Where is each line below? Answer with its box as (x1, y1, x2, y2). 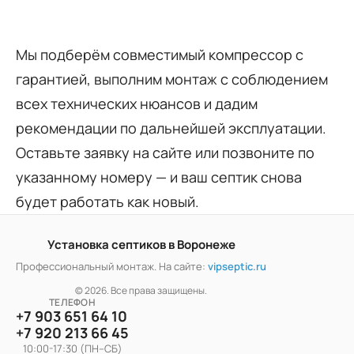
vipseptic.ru (208, 259, 266, 274)
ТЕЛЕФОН (49, 296, 96, 310)
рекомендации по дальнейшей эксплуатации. (16, 119, 326, 138)
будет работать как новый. (16, 192, 199, 212)
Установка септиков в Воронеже (47, 236, 235, 254)
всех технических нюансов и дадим (16, 94, 258, 114)
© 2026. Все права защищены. (75, 284, 207, 298)
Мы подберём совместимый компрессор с (16, 45, 303, 65)
